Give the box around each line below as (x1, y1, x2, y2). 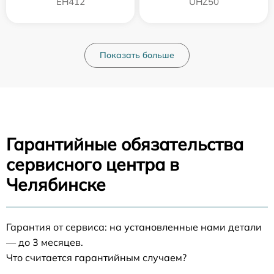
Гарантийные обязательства (6, 133, 243, 155)
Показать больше (100, 49, 174, 61)
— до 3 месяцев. (6, 235, 83, 248)
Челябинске (6, 173, 106, 195)
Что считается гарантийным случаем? (6, 251, 187, 264)
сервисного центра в (6, 153, 179, 175)
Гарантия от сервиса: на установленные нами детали (6, 220, 262, 233)
